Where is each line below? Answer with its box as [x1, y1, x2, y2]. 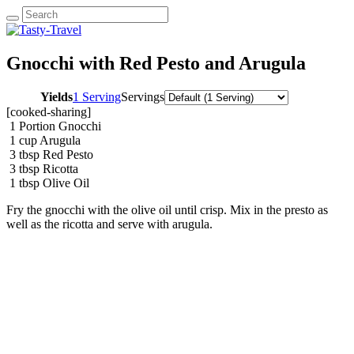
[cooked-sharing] [6, 104, 91, 119]
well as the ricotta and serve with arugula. [6, 217, 216, 231]
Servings [121, 89, 164, 104]
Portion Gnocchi [19, 119, 101, 133]
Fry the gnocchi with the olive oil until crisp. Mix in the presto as [6, 202, 328, 217]
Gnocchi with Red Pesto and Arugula [6, 52, 306, 73]
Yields [40, 89, 73, 104]
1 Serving [73, 89, 121, 104]
